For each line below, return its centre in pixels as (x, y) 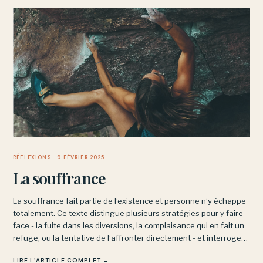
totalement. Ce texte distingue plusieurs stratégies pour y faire (128, 213)
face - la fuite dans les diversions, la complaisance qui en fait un (129, 225)
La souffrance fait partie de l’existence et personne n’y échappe (129, 201)
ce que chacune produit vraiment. (74, 250)
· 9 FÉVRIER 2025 (78, 157)
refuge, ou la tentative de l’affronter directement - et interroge (127, 238)
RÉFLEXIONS (32, 157)
